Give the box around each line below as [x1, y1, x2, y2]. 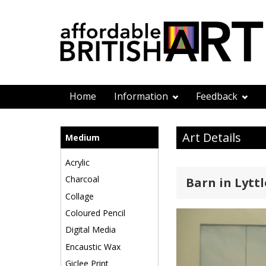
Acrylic [65, 156, 90, 168]
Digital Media [65, 224, 116, 236]
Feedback [196, 90, 240, 103]
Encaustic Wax [65, 240, 121, 252]
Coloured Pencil [65, 207, 125, 218]
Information [114, 90, 170, 103]
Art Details [182, 129, 241, 146]
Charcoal [65, 173, 99, 185]
